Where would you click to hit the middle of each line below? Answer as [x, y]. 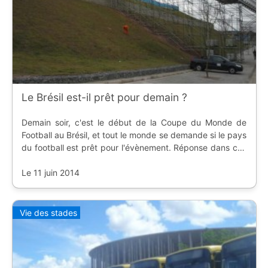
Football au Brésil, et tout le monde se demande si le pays [134, 135]
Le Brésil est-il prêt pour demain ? [104, 97]
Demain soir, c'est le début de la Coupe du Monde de [134, 122]
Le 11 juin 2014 [50, 172]
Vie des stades [48, 212]
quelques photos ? [57, 160]
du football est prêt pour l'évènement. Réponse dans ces [134, 147]
